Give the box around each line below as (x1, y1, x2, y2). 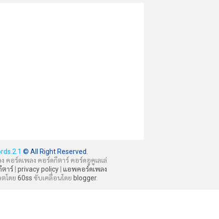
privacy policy (18, 165, 59, 173)
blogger (73, 174, 96, 182)
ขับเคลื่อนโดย (32, 174, 73, 182)
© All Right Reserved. (22, 148, 88, 155)
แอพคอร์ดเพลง (63, 165, 107, 173)
